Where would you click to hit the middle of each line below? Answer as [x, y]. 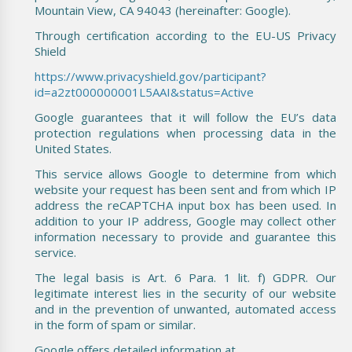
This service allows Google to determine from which [185, 173]
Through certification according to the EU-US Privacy [185, 35]
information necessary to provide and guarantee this [185, 236]
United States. [73, 148]
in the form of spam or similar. [115, 324]
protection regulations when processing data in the [185, 132]
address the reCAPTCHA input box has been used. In [185, 205]
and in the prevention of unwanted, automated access [185, 308]
